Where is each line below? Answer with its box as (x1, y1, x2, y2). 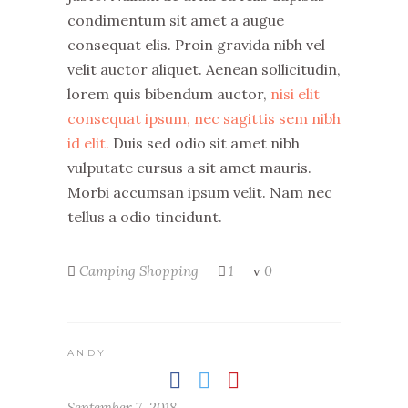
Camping (79, 261, 136, 280)
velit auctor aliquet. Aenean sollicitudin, (67, 59, 341, 78)
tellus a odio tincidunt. (67, 207, 222, 226)
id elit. (67, 133, 109, 152)
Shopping (139, 261, 199, 280)
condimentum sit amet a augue (67, 10, 284, 29)
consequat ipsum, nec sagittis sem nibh (67, 108, 341, 127)
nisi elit (267, 84, 320, 103)
